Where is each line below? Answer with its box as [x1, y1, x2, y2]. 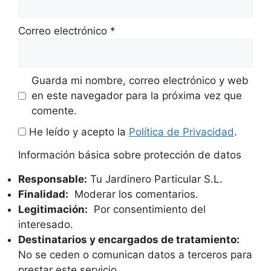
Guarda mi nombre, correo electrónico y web [31, 74, 249, 87]
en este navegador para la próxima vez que [31, 89, 242, 102]
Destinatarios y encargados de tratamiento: [18, 233, 240, 246]
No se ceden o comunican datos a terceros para [18, 248, 252, 261]
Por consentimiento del [88, 203, 206, 215]
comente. [31, 104, 77, 117]
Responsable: [18, 172, 87, 185]
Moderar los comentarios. [68, 188, 198, 200]
